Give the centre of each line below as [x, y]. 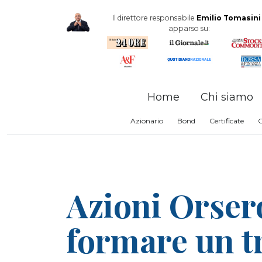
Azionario [147, 121]
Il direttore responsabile [154, 18]
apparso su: [189, 28]
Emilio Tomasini [228, 18]
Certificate [227, 121]
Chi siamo [227, 97]
